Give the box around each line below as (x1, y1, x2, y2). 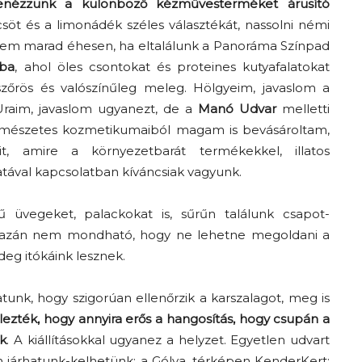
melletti (276, 101, 330, 116)
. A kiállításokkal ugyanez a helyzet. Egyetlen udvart (6, 332, 330, 347)
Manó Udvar (198, 101, 276, 116)
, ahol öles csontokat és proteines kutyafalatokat (15, 59, 330, 74)
